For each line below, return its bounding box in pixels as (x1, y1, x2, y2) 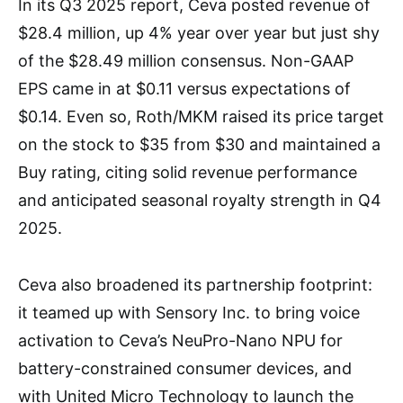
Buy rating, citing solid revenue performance (18, 163, 357, 182)
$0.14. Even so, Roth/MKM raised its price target (18, 107, 384, 126)
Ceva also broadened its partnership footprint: (18, 275, 372, 294)
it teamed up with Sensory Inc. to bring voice (18, 303, 360, 322)
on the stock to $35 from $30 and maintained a (18, 135, 381, 154)
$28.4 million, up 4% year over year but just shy (18, 23, 380, 42)
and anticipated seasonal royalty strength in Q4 (18, 191, 381, 210)
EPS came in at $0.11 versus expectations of (18, 79, 351, 98)
